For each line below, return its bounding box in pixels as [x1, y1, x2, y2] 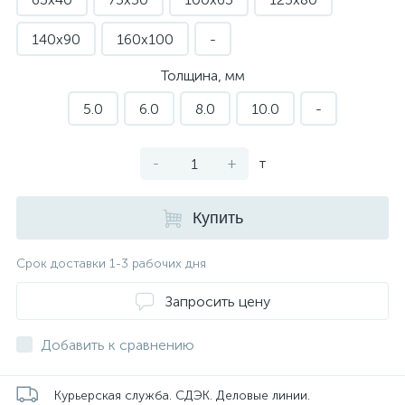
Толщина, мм [160, 67, 245, 84]
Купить [192, 209, 243, 227]
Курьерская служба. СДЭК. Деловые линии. [54, 387, 310, 403]
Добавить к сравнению [41, 336, 194, 353]
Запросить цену [165, 292, 270, 310]
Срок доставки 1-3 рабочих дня [16, 256, 206, 271]
